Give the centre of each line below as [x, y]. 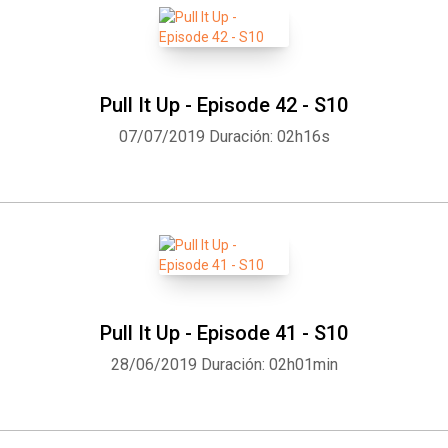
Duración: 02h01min [269, 364]
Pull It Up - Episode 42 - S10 [224, 105]
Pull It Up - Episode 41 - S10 [224, 333]
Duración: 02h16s [269, 136]
